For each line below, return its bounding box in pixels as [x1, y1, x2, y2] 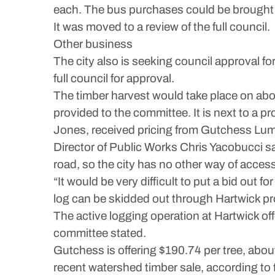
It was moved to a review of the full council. [53, 20, 270, 33]
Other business [53, 37, 133, 50]
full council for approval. [53, 72, 174, 85]
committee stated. [53, 227, 146, 239]
